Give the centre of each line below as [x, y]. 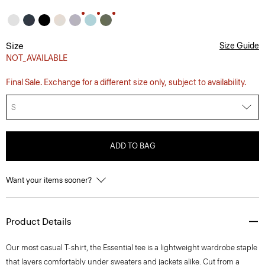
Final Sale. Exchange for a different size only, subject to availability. [126, 83]
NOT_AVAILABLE [37, 58]
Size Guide [239, 46]
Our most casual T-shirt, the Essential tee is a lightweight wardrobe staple [132, 248]
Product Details [39, 222]
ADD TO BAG [132, 146]
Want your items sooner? [50, 180]
